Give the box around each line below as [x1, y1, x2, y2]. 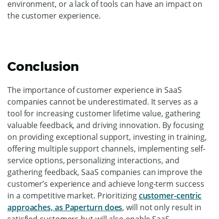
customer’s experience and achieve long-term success [7, 178, 204, 189]
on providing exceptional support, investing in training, [7, 131, 207, 142]
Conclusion [7, 58, 80, 74]
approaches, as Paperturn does [7, 201, 123, 213]
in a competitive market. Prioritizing [7, 190, 139, 201]
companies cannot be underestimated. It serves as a [7, 96, 198, 107]
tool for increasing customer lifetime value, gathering [7, 108, 201, 119]
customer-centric [138, 190, 202, 201]
